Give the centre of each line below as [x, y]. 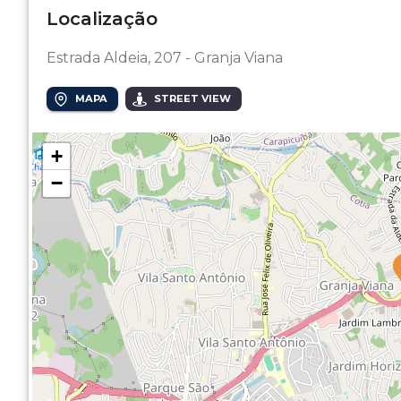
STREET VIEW [192, 98]
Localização [102, 19]
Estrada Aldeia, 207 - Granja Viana [165, 58]
